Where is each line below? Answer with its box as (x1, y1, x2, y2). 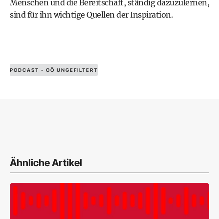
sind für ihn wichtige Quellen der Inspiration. (10, 10, 173, 20)
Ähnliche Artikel (10, 157, 82, 169)
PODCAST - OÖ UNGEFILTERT (10, 67, 98, 73)
